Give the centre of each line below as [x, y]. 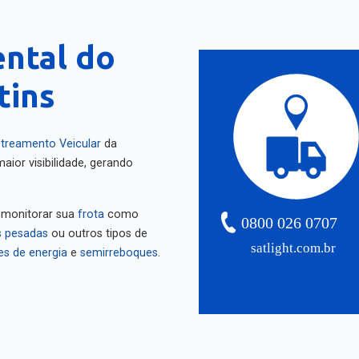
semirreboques [119, 247]
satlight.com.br [294, 243]
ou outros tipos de [98, 228]
